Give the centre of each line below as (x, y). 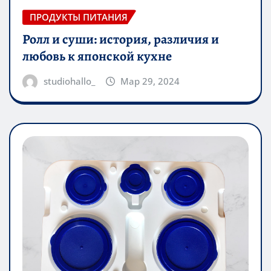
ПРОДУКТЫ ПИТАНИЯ (79, 17)
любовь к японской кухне (97, 56)
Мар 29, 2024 (150, 81)
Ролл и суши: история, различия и (121, 39)
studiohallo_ (69, 81)
